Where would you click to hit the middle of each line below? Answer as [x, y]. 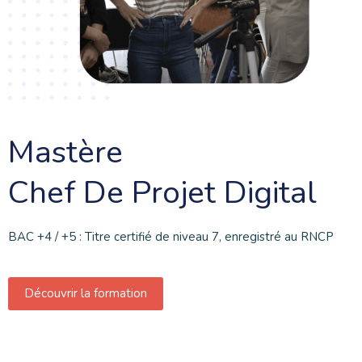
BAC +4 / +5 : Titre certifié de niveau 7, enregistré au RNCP [171, 237]
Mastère [65, 153]
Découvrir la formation [86, 294]
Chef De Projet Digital [162, 193]
